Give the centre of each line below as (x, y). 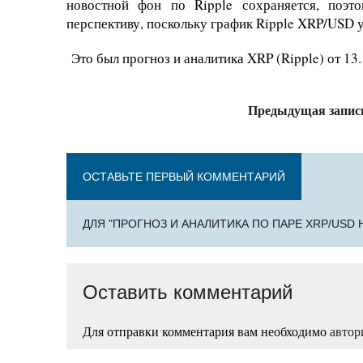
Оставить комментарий (188, 293)
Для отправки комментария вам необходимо (206, 331)
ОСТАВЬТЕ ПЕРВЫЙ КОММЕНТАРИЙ (184, 177)
